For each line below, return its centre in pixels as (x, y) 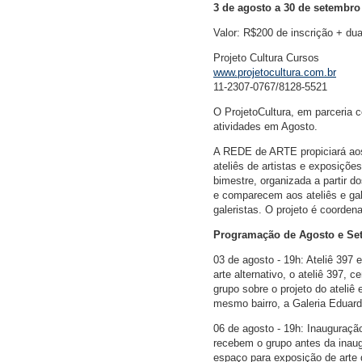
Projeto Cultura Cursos (266, 58)
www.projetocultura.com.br (275, 73)
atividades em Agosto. (265, 127)
